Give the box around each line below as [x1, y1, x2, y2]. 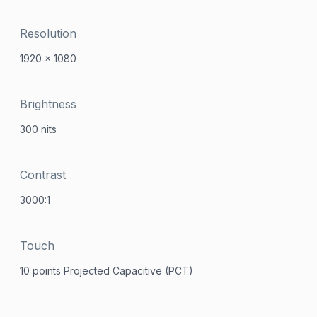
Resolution [20, 26, 77, 40]
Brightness [20, 97, 77, 111]
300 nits [20, 123, 57, 135]
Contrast [20, 168, 67, 182]
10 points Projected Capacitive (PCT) [20, 265, 194, 277]
